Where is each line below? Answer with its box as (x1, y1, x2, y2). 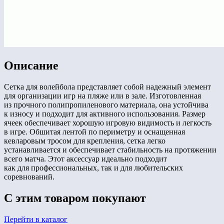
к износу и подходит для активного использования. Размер (4, 109, 205, 118)
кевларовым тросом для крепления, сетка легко (4, 136, 165, 145)
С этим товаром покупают (4, 191, 146, 205)
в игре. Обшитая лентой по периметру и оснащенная (4, 127, 185, 136)
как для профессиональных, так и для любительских (4, 163, 183, 172)
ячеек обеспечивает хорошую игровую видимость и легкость (4, 118, 211, 127)
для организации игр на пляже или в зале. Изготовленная (4, 91, 201, 100)
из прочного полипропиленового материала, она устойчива (4, 100, 208, 109)
